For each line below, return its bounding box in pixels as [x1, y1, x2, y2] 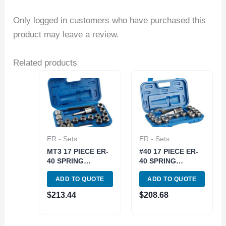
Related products [13, 58, 78, 68]
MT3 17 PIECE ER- [47, 147, 109, 156]
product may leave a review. [13, 30, 120, 40]
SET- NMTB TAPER [139, 176, 203, 185]
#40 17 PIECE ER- [139, 147, 198, 156]
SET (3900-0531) [47, 176, 103, 185]
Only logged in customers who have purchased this [13, 16, 206, 26]
